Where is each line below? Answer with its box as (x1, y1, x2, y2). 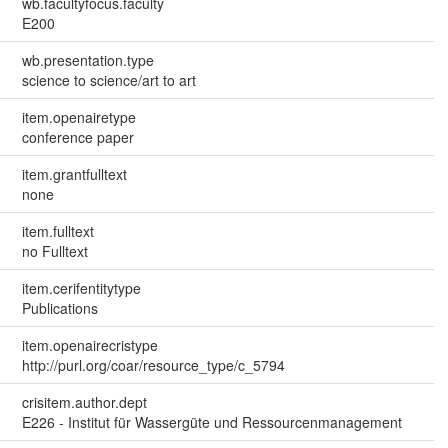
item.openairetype (21, 106, 136, 127)
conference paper (21, 126, 134, 147)
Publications (21, 297, 98, 318)
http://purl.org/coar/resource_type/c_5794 (21, 354, 285, 375)
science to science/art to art (21, 69, 196, 90)
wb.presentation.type (21, 49, 154, 70)
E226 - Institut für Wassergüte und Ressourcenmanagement (21, 411, 402, 432)
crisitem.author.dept (21, 391, 147, 412)
